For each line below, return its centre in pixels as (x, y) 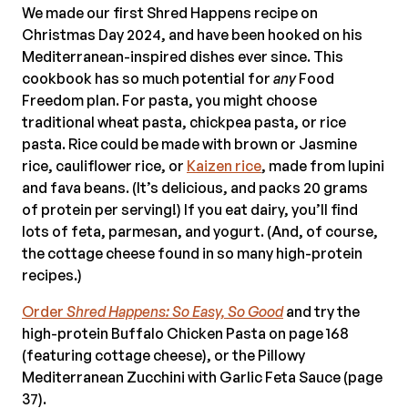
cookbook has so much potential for (148, 79)
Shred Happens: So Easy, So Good (175, 312)
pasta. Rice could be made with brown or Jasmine (189, 144)
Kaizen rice (224, 166)
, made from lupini (323, 166)
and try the (321, 312)
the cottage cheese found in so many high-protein (192, 254)
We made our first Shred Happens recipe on (170, 13)
